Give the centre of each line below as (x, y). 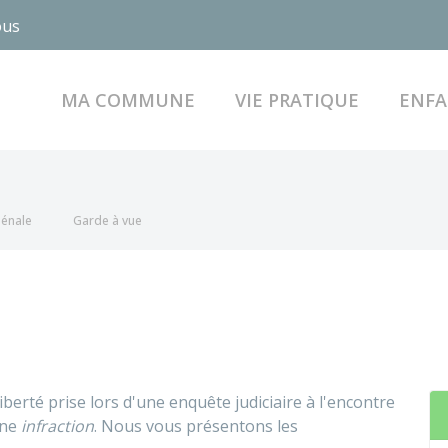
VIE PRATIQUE (296, 99)
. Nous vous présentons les (196, 426)
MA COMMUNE (127, 99)
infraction (57, 426)
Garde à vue (107, 220)
